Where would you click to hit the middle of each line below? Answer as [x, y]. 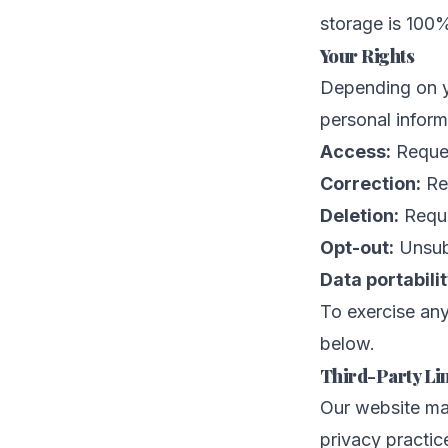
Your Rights [367, 55]
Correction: [370, 183]
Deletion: [359, 215]
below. [347, 343]
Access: [355, 151]
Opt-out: [357, 247]
